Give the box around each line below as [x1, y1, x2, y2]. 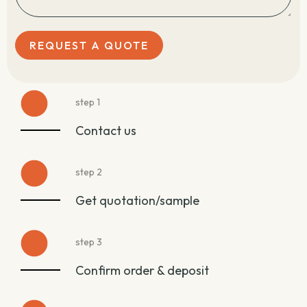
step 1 [75, 96, 100, 109]
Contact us [75, 123, 136, 139]
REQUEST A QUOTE [29, 38, 149, 53]
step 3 [75, 236, 102, 249]
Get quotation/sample [75, 193, 199, 209]
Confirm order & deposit [75, 262, 209, 279]
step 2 [75, 166, 102, 179]
